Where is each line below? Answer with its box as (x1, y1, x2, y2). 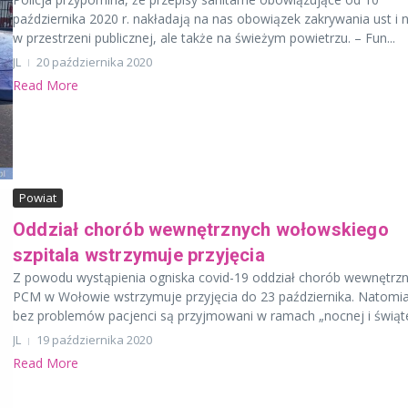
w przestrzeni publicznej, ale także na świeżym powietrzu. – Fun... (13, 28, 395, 46)
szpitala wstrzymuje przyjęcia (13, 244, 265, 267)
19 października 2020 (36, 331, 152, 349)
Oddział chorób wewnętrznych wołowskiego (13, 219, 389, 241)
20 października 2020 (36, 53, 152, 70)
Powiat (19, 189, 56, 207)
